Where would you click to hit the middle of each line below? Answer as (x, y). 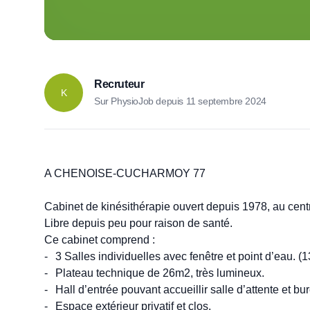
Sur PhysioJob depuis (140, 101)
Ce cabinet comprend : (101, 240)
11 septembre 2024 (226, 101)
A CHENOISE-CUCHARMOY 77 (125, 173)
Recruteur (119, 84)
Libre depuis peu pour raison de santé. (138, 223)
